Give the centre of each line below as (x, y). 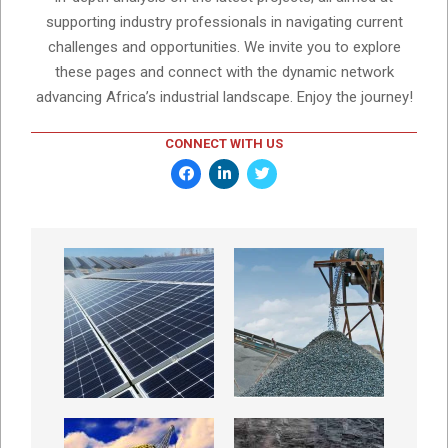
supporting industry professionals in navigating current (224, 22)
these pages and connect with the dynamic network (224, 72)
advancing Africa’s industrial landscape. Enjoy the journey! (224, 97)
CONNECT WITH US (224, 143)
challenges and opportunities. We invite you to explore (224, 47)
